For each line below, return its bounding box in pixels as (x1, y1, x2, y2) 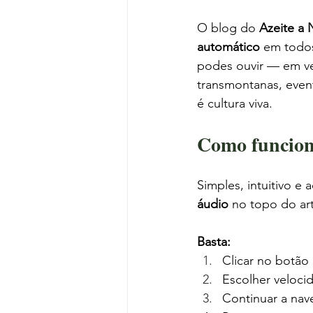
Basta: (197, 234, 231, 249)
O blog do (197, 20, 259, 36)
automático (197, 39, 260, 54)
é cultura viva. (197, 96, 272, 111)
